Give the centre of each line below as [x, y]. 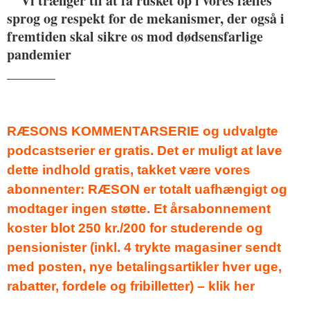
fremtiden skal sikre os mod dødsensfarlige [135, 36]
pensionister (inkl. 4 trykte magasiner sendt [144, 247]
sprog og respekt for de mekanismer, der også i [146, 18]
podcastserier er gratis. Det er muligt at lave [145, 150]
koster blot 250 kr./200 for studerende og [135, 228]
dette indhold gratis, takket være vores [129, 170]
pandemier [39, 54]
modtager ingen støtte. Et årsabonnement [139, 208]
